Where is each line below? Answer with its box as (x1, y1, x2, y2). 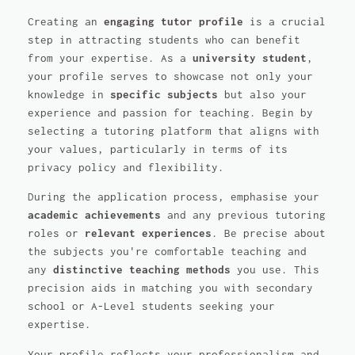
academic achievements (27, 209, 161, 222)
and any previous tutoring (160, 209, 326, 222)
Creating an (27, 15, 104, 28)
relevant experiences (84, 227, 212, 240)
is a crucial (242, 15, 326, 28)
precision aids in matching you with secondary (27, 282, 313, 295)
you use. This (230, 264, 319, 277)
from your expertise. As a (27, 52, 193, 64)
